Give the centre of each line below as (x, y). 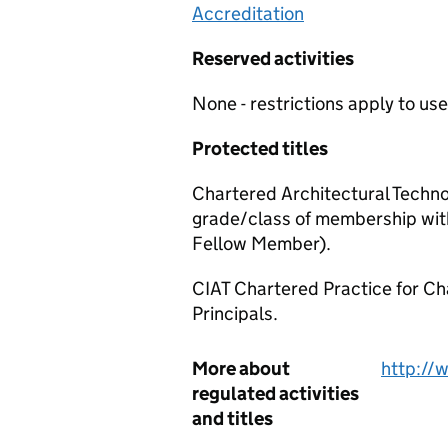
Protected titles (260, 148)
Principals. (235, 313)
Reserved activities (273, 58)
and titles (232, 418)
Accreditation (248, 13)
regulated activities (275, 393)
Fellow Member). (261, 243)
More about (241, 368)
